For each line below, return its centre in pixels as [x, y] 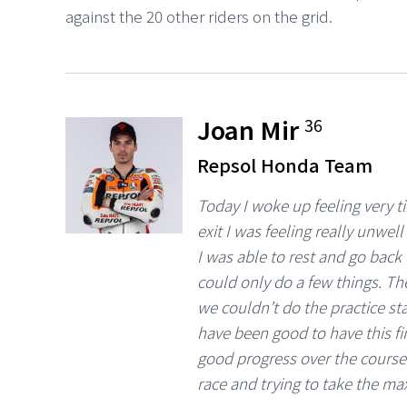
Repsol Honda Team [285, 164]
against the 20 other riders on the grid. [199, 15]
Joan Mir [251, 129]
